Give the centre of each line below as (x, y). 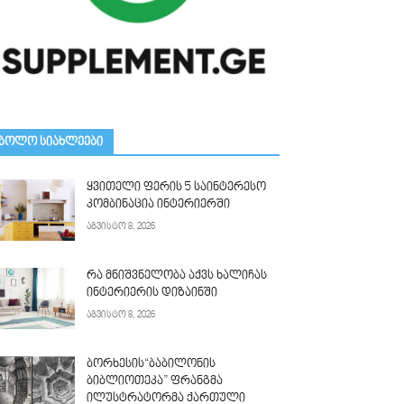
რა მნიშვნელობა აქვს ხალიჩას (177, 276)
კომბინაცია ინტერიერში (159, 205)
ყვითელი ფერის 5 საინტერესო (177, 188)
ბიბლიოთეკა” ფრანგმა (155, 382)
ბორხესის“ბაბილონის (151, 365)
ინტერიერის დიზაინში (152, 294)
